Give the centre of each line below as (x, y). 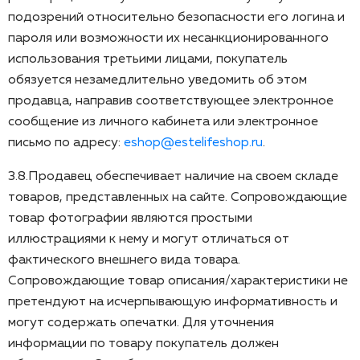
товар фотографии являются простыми (130, 218)
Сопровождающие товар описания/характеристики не (178, 281)
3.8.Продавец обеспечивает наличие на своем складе (173, 176)
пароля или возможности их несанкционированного (168, 38)
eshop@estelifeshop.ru (193, 143)
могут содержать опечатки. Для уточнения (141, 323)
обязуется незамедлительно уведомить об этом (157, 80)
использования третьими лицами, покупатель (148, 59)
